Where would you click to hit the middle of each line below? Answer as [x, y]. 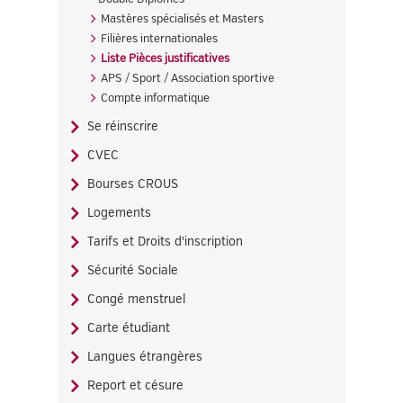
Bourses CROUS [133, 184]
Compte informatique [155, 98]
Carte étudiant [129, 328]
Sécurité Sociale [133, 270]
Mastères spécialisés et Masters [182, 19]
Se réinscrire [123, 126]
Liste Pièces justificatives [165, 58]
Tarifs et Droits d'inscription [165, 242]
